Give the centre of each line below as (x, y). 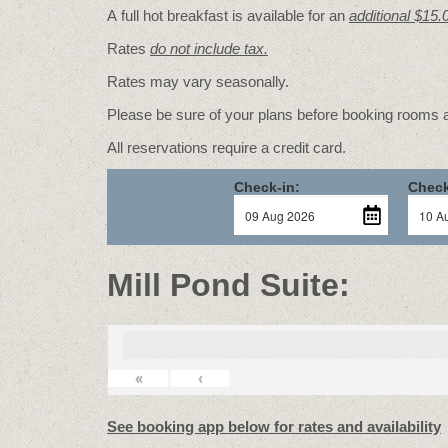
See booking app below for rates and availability (274, 426)
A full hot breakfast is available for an (228, 15)
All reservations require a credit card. (226, 147)
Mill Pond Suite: (228, 285)
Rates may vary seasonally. (198, 81)
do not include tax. (209, 48)
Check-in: (267, 187)
